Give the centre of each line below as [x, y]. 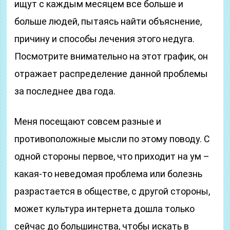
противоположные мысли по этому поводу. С [112, 139]
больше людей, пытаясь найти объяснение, [108, 21]
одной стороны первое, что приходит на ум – [112, 156]
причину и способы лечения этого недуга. [105, 39]
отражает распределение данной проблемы [111, 74]
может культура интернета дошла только [105, 209]
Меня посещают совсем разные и [88, 121]
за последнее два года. [65, 91]
